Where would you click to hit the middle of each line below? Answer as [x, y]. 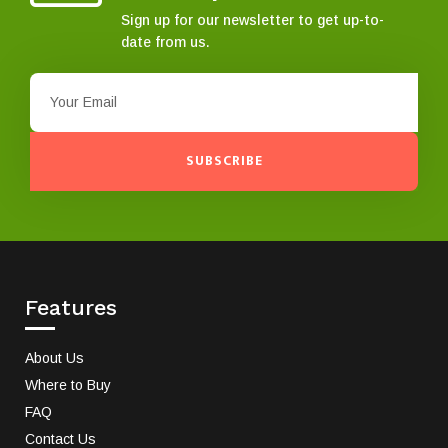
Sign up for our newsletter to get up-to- [252, 19]
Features [71, 307]
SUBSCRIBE [224, 161]
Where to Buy [68, 384]
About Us [54, 357]
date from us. [165, 41]
